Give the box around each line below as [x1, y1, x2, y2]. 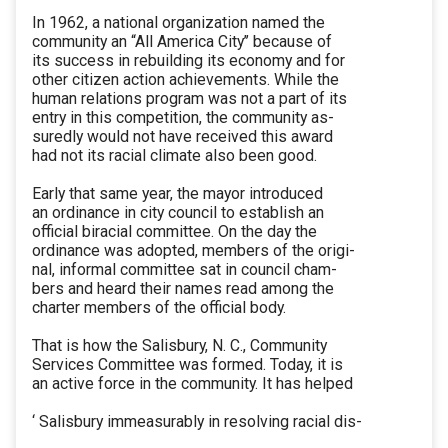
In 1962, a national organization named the [32, 13, 325, 33]
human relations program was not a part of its [32, 89, 347, 109]
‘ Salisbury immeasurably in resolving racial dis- [32, 412, 362, 432]
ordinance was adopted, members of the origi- [32, 241, 355, 261]
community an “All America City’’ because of [32, 32, 332, 52]
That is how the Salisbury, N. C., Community [32, 336, 327, 356]
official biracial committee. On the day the [32, 222, 317, 242]
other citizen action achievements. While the [32, 70, 339, 90]
